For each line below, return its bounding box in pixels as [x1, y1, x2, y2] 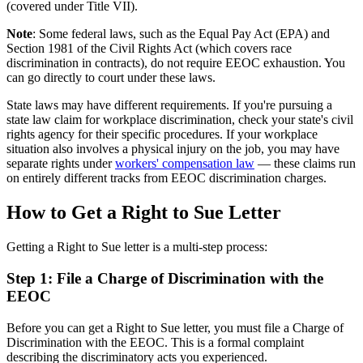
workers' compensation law [115, 156, 254, 171]
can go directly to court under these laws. [6, 70, 216, 85]
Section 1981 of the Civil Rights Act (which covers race [6, 41, 292, 56]
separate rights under [6, 156, 115, 171]
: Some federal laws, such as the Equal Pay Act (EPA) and [32, 27, 330, 41]
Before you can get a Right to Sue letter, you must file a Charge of [6, 320, 344, 335]
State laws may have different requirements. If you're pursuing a [6, 98, 332, 113]
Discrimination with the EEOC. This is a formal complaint [6, 335, 304, 349]
